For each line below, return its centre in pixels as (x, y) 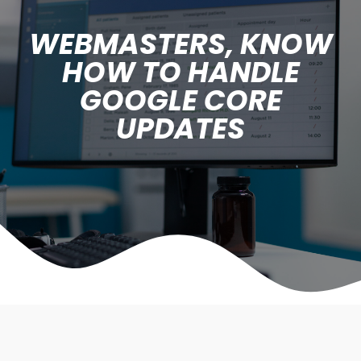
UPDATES (180, 129)
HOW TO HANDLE (180, 72)
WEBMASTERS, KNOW (180, 44)
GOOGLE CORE (180, 100)
